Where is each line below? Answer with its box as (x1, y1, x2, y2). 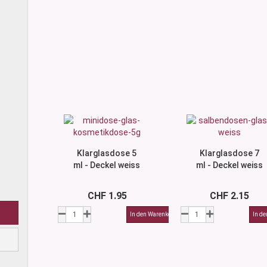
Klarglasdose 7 (199, 148, 259, 158)
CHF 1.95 (87, 190, 127, 201)
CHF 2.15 (210, 190, 250, 201)
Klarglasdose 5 (77, 148, 137, 158)
